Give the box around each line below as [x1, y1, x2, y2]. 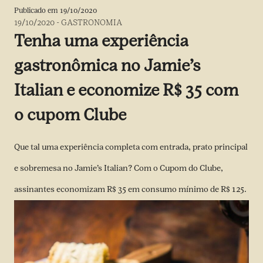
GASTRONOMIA [61, 18, 122, 28]
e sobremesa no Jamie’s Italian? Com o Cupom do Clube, [14, 163, 223, 173]
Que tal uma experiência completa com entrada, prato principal [14, 142, 248, 152]
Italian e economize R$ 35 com [14, 80, 238, 100]
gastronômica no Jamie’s [14, 56, 200, 75]
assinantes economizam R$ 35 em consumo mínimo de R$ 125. [14, 184, 247, 194]
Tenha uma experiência [14, 31, 188, 50]
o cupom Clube [14, 105, 126, 124]
